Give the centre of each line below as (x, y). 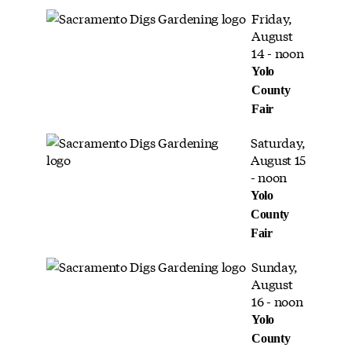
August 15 (278, 159)
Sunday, (275, 266)
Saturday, (278, 141)
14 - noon (278, 52)
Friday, (272, 17)
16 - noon (277, 300)
